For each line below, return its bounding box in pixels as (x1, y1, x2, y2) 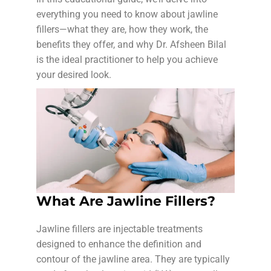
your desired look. (36, 69, 111, 80)
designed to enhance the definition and (36, 238, 201, 250)
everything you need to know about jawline (36, 8, 218, 20)
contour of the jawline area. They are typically (36, 253, 230, 265)
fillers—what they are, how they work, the (36, 24, 208, 35)
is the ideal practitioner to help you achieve (36, 54, 218, 65)
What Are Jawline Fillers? (36, 192, 215, 209)
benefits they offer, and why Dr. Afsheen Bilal (36, 39, 226, 50)
